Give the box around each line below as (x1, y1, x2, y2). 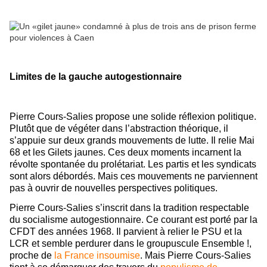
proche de (10, 250, 54, 261)
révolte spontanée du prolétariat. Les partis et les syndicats (10, 159, 256, 169)
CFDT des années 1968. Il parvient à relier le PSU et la (10, 226, 242, 237)
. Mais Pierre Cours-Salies (140, 250, 251, 261)
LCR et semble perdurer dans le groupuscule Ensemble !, (10, 238, 252, 249)
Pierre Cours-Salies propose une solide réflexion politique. (10, 111, 256, 122)
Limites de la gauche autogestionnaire (10, 72, 182, 82)
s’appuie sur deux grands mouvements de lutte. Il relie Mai (10, 135, 254, 145)
